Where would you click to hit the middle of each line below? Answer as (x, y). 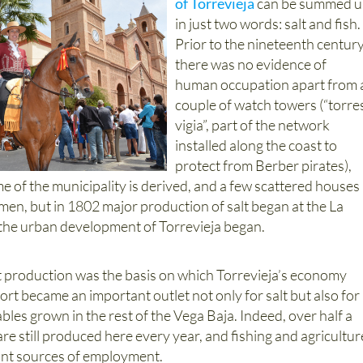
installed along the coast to (256, 145)
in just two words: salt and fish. (268, 24)
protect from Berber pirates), (264, 166)
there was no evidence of (251, 64)
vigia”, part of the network (253, 125)
